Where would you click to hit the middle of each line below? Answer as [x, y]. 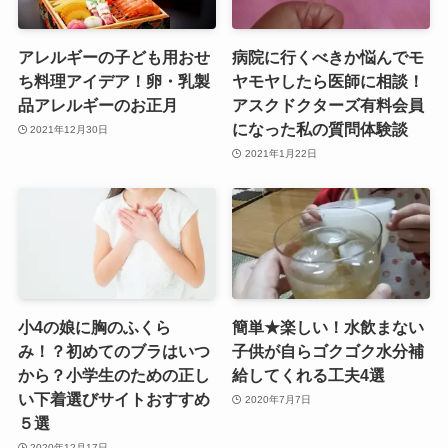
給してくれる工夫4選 [309, 375]
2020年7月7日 [277, 399]
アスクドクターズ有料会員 [328, 105]
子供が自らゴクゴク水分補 [328, 351]
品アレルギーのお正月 [97, 105]
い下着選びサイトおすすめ [113, 399]
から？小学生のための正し [113, 375]
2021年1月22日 [280, 153]
